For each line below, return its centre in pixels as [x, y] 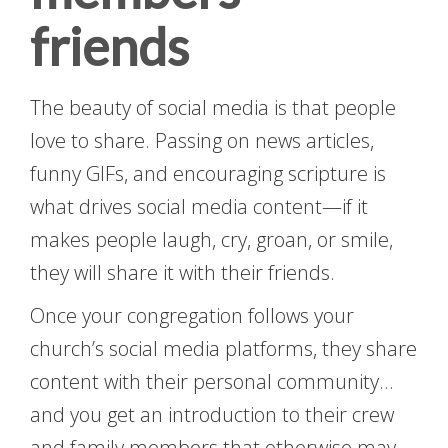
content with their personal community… [211, 382]
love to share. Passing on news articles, [202, 141]
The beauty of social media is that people [213, 108]
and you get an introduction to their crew [212, 415]
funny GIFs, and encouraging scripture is [208, 174]
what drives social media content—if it [199, 207]
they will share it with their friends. [182, 273]
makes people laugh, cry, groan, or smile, [211, 240]
